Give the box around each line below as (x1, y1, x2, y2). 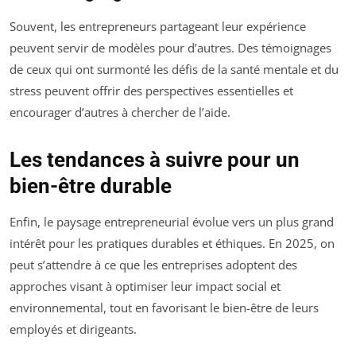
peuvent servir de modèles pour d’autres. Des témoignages (10, 40, 331, 56)
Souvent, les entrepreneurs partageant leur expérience (10, 18, 306, 35)
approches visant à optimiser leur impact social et (10, 278, 281, 295)
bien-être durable (10, 174, 172, 199)
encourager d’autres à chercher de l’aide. (10, 104, 230, 121)
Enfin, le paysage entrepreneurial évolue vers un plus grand (10, 214, 334, 230)
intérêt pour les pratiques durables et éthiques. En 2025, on (10, 235, 335, 252)
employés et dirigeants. (10, 321, 137, 338)
